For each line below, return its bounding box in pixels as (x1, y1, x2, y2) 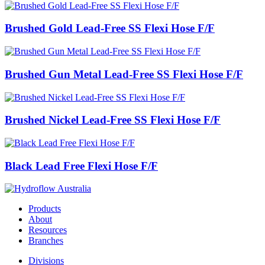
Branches (28, 235, 63, 246)
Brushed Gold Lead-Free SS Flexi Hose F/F (5, 22, 215, 35)
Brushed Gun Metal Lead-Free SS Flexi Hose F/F (5, 67, 243, 80)
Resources (28, 225, 67, 235)
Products (28, 203, 61, 214)
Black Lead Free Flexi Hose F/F (5, 159, 158, 172)
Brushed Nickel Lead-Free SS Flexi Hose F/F (5, 114, 221, 127)
